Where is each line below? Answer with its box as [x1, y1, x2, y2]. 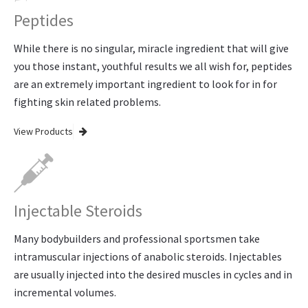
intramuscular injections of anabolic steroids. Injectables [14, 249, 282, 263]
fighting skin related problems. [14, 95, 161, 109]
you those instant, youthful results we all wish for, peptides [14, 59, 292, 73]
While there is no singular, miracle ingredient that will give [14, 41, 289, 55]
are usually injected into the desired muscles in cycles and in [14, 267, 292, 281]
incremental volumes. [14, 285, 116, 299]
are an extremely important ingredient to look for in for [14, 77, 277, 91]
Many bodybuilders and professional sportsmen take [14, 231, 260, 245]
